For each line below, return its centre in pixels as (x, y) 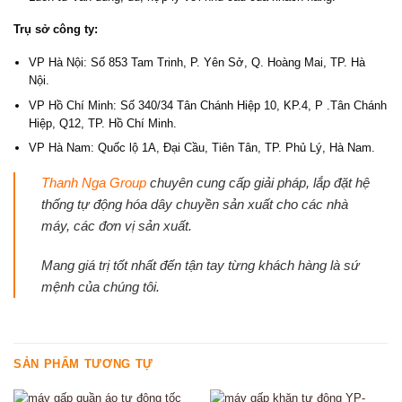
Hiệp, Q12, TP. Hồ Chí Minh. (102, 123)
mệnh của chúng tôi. (100, 286)
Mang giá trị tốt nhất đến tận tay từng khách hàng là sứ (200, 265)
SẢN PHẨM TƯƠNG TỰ (83, 363)
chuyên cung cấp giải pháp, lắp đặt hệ (259, 182)
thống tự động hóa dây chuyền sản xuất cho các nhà (194, 204)
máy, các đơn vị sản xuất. (116, 225)
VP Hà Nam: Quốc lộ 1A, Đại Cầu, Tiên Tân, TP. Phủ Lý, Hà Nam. (201, 148)
